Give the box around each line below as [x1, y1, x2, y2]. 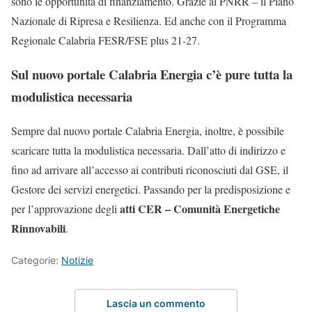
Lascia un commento [107, 297, 205, 310]
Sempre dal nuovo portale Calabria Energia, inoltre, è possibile [11, 123, 284, 138]
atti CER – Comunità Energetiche [120, 200, 280, 217]
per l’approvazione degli [11, 201, 120, 216]
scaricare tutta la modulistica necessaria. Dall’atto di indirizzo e [11, 142, 286, 157]
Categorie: [11, 253, 61, 266]
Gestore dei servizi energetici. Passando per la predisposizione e [11, 181, 290, 196]
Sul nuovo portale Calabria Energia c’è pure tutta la [11, 65, 292, 84]
